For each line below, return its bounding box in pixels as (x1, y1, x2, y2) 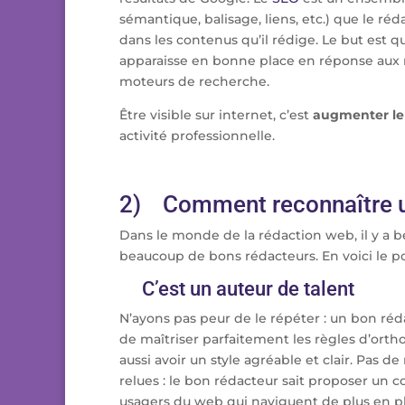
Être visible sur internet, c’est (119, 107, 313, 124)
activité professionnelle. (119, 127, 275, 145)
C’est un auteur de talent (119, 278, 354, 301)
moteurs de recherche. (119, 73, 269, 90)
